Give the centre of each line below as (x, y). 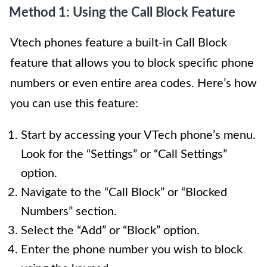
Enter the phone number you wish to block (132, 250)
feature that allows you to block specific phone (132, 63)
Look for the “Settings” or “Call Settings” (124, 155)
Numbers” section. (69, 212)
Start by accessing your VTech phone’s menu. (138, 136)
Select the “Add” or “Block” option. (110, 231)
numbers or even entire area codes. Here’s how (133, 84)
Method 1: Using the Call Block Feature (122, 13)
